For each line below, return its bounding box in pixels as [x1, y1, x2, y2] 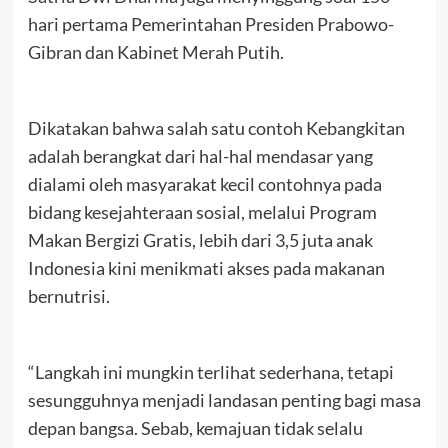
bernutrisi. [27, 284, 110, 307]
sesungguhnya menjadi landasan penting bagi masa [27, 388, 421, 411]
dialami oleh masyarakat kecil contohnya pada [27, 172, 382, 195]
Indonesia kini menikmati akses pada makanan [27, 256, 385, 279]
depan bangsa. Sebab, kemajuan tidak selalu [27, 416, 363, 439]
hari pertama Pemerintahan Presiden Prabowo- [27, 12, 394, 35]
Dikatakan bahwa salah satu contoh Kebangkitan [27, 116, 405, 139]
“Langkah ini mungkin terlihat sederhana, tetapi [27, 360, 394, 383]
